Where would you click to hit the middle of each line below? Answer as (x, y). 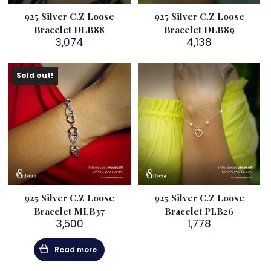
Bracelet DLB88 (69, 30)
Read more (76, 250)
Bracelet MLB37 (69, 211)
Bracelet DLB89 (199, 30)
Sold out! (35, 76)
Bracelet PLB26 (199, 211)
